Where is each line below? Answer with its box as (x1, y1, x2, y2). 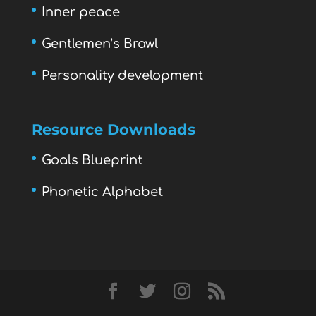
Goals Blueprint (41, 152, 142, 167)
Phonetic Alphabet (41, 184, 163, 199)
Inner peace (41, 4, 120, 19)
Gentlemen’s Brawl (41, 36, 158, 51)
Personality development (41, 68, 203, 83)
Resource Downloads (31, 120, 195, 138)
